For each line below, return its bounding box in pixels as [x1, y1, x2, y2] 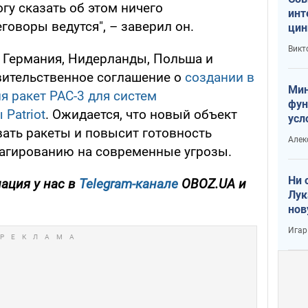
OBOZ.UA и [178, 176, 246, 192]
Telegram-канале [79, 176, 178, 192]
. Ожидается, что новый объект [45, 107, 237, 123]
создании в [185, 69, 254, 86]
